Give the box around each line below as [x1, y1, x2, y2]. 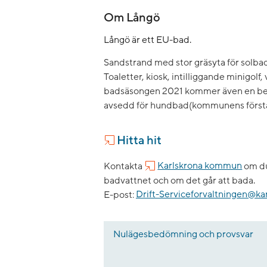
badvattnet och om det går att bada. [104, 174, 255, 187]
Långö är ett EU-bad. [104, 33, 191, 46]
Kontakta [104, 160, 144, 172]
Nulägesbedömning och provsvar [113, 228, 253, 240]
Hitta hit [117, 132, 162, 148]
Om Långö [104, 10, 160, 26]
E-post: [104, 188, 136, 201]
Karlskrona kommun [157, 160, 243, 172]
